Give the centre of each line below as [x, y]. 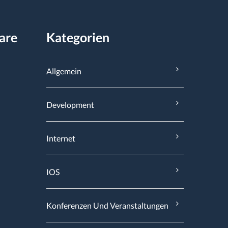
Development [70, 105]
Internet [61, 138]
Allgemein [64, 71]
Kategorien [78, 37]
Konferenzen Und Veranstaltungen [107, 205]
